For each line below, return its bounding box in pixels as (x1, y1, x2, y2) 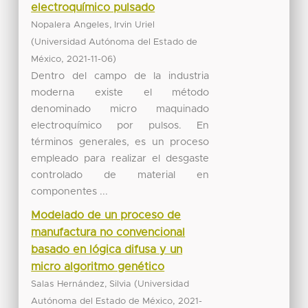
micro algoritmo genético (31, 261, 165, 272)
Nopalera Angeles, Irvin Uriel (31, 20, 155, 30)
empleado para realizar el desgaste (31, 153, 210, 164)
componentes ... (31, 186, 109, 197)
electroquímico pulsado (31, 1, 155, 13)
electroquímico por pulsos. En (31, 120, 210, 131)
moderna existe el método (31, 87, 210, 98)
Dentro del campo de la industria (31, 70, 210, 81)
